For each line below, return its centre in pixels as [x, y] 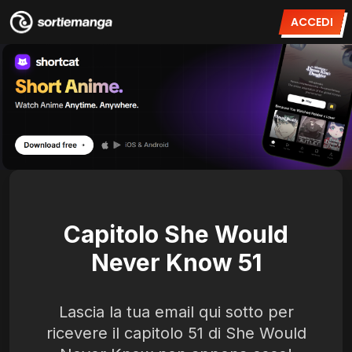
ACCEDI [312, 22]
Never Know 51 [176, 262]
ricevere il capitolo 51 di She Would [176, 333]
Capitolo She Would [176, 234]
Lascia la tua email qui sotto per [176, 312]
